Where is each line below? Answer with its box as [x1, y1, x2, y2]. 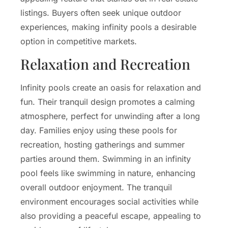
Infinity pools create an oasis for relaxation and [20, 82, 201, 93]
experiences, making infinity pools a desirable [20, 22, 196, 33]
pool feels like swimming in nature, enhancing [20, 168, 195, 179]
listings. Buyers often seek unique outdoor [20, 8, 181, 18]
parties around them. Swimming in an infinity [20, 154, 191, 164]
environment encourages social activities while [20, 196, 198, 207]
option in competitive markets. [20, 36, 137, 47]
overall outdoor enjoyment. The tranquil [20, 182, 172, 193]
